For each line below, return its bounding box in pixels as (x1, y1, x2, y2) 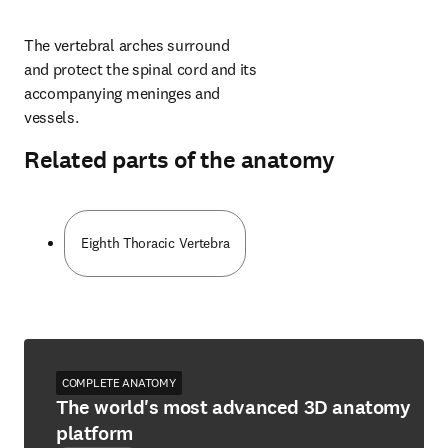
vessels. (24, 107, 79, 127)
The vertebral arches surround (24, 35, 230, 55)
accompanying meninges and (24, 83, 220, 103)
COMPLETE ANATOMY (62, 375, 176, 390)
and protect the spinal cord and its (24, 59, 257, 79)
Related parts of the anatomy (24, 144, 335, 176)
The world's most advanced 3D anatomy (56, 394, 411, 421)
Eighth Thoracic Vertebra (81, 234, 230, 252)
